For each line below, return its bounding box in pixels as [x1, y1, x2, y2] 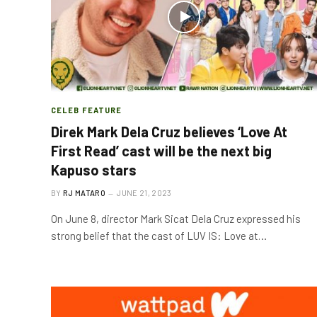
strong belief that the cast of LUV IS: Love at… [51, 229, 267, 242]
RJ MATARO [63, 188, 105, 197]
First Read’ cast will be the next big [51, 142, 272, 159]
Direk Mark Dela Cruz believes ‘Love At [51, 122, 287, 140]
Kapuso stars [51, 161, 137, 178]
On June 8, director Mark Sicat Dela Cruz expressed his [51, 212, 301, 225]
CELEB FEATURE [51, 105, 122, 115]
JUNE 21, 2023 [117, 188, 172, 197]
